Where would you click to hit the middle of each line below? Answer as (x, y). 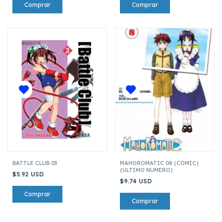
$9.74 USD (137, 181)
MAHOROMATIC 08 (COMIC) (159, 163)
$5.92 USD (29, 174)
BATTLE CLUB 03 (35, 163)
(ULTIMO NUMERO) (146, 170)
